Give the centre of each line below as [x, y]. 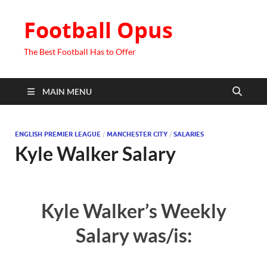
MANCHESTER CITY [137, 134]
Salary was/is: [133, 235]
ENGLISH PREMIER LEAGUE [58, 134]
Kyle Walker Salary [95, 153]
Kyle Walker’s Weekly [133, 210]
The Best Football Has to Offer [80, 52]
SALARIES [189, 134]
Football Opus [98, 30]
